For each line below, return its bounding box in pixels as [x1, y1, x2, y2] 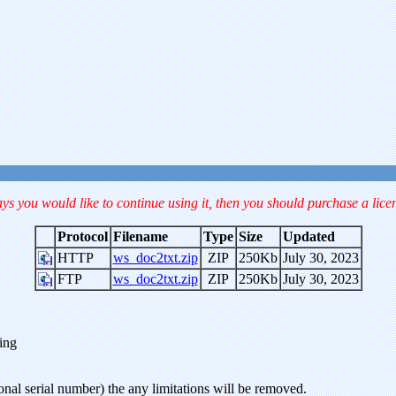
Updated [282, 229, 335, 244]
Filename [112, 229, 168, 244]
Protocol [57, 229, 108, 244]
